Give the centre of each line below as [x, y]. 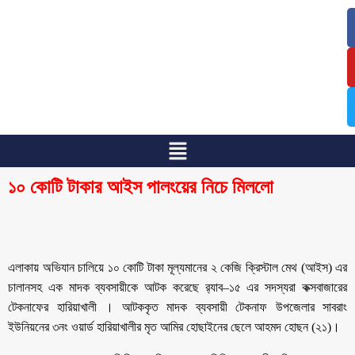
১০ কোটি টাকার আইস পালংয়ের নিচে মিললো [141, 187]
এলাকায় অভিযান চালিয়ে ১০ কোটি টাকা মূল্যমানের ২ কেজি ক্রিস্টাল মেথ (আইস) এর [177, 267]
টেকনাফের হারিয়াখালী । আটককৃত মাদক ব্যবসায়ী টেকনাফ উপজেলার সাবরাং [177, 307]
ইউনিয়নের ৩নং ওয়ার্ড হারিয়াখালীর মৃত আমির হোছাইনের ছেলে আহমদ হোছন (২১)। [174, 326]
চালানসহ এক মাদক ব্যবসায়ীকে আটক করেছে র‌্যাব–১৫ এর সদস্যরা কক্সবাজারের [177, 287]
